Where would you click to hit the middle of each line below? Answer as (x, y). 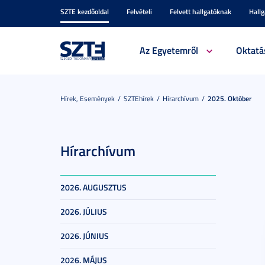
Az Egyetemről (169, 50)
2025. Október (230, 98)
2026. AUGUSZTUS (93, 187)
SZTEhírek (139, 98)
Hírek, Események (88, 98)
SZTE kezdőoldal (85, 12)
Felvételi (139, 12)
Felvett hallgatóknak (201, 12)
